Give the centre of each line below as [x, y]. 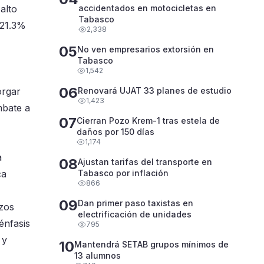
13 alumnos [98, 255]
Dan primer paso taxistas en [136, 203]
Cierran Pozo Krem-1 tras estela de [120, 121]
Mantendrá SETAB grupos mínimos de [151, 244]
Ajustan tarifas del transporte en [145, 162]
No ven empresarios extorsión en [146, 49]
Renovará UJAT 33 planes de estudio [155, 90]
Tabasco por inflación [123, 173]
